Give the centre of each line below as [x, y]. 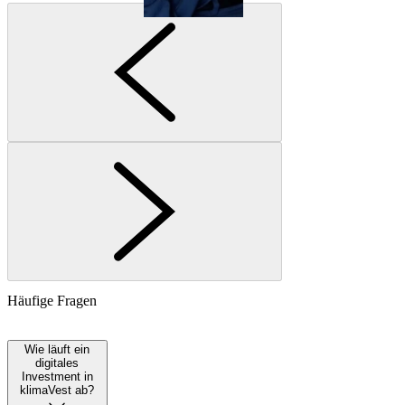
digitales [57, 363]
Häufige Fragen [52, 300]
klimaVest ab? [57, 390]
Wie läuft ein [57, 349]
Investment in [57, 376]
